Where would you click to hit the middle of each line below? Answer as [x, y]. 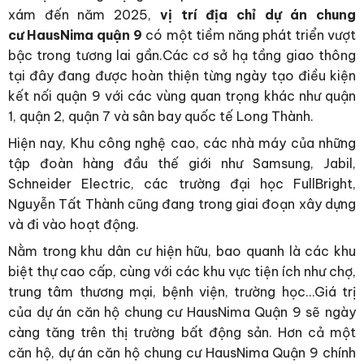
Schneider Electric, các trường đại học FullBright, [182, 183]
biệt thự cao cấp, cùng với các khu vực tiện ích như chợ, [182, 271]
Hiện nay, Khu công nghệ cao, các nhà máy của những [182, 143]
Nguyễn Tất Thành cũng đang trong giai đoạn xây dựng [182, 204]
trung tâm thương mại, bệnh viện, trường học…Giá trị [182, 291]
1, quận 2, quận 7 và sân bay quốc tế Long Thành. [161, 116]
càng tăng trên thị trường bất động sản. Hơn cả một [182, 332]
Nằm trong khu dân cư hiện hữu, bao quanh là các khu [182, 251]
